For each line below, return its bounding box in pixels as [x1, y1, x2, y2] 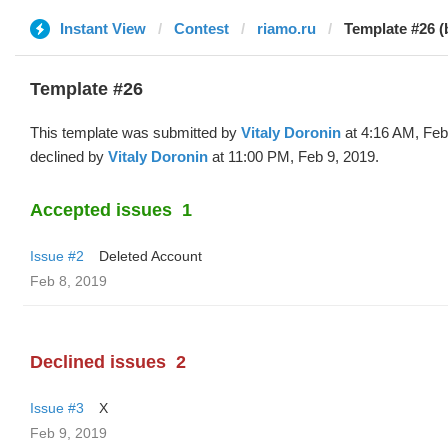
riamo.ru [257, 20, 316, 37]
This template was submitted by [30, 124, 241, 141]
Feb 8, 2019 [30, 273, 107, 289]
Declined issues [30, 352, 166, 372]
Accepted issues [30, 200, 172, 220]
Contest [174, 20, 229, 37]
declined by [30, 148, 108, 165]
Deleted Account [99, 248, 202, 264]
